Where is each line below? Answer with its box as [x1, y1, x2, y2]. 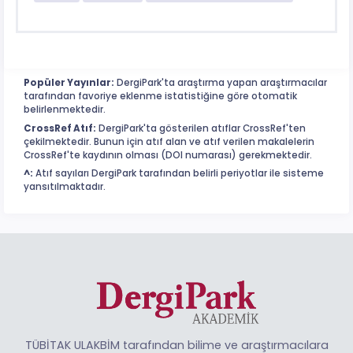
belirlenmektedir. [24, 103, 106, 117]
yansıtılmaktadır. [24, 180, 106, 194]
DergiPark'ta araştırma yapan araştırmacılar [114, 76, 327, 90]
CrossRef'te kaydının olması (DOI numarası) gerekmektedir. [24, 148, 312, 162]
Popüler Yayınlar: [24, 76, 114, 90]
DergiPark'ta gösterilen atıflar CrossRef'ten [96, 121, 306, 135]
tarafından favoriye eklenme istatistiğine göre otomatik [24, 90, 297, 103]
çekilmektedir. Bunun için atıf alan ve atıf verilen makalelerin [24, 135, 314, 148]
